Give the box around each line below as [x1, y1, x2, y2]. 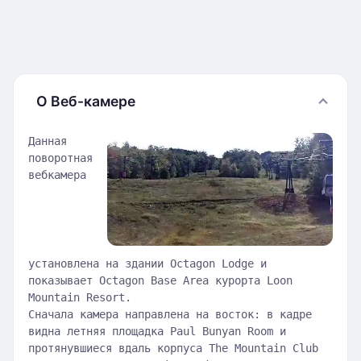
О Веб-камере [36, 93, 135, 110]
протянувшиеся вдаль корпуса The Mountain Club [28, 342, 318, 355]
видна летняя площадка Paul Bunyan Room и [28, 325, 286, 338]
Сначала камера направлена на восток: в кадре [28, 308, 312, 321]
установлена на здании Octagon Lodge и [28, 257, 267, 270]
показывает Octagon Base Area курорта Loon [28, 274, 293, 287]
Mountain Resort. [28, 291, 131, 304]
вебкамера [28, 168, 86, 181]
